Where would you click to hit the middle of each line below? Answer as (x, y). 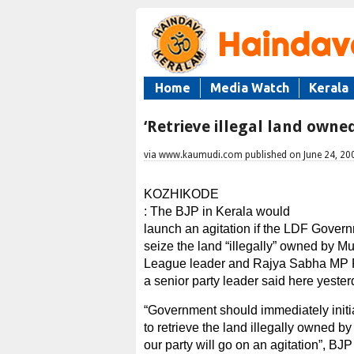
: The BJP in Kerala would (217, 211)
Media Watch (250, 88)
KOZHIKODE (181, 194)
